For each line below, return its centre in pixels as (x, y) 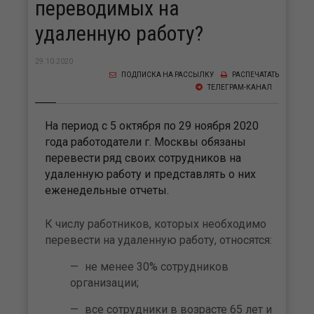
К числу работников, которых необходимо (156, 224)
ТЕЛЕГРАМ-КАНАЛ (239, 87)
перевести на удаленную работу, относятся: (158, 240)
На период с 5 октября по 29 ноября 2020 (152, 125)
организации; (104, 282)
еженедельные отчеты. (107, 190)
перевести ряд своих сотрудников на (143, 158)
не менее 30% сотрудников (157, 266)
